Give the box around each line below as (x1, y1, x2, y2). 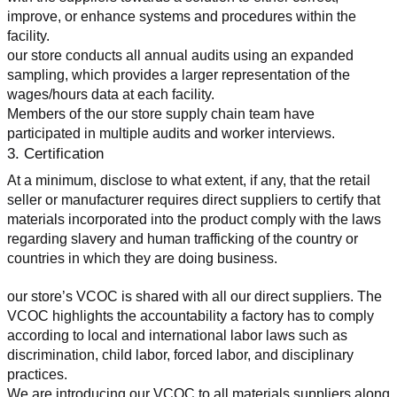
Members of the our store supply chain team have (7, 105, 315, 121)
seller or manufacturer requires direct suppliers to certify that (7, 191, 380, 207)
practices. (7, 367, 67, 383)
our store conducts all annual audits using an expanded (7, 47, 354, 63)
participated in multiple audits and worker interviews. (7, 125, 335, 141)
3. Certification (7, 144, 104, 162)
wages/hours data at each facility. (7, 86, 214, 102)
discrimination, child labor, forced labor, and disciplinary (7, 347, 354, 363)
